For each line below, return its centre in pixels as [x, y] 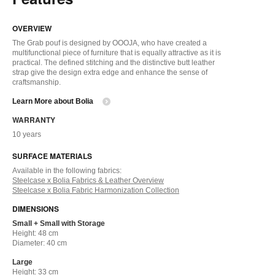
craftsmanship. [37, 83]
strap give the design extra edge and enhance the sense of [110, 73]
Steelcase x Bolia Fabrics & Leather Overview [88, 181]
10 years [27, 135]
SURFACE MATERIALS [52, 156]
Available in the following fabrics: [67, 171]
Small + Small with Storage [59, 224]
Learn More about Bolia [53, 102]
